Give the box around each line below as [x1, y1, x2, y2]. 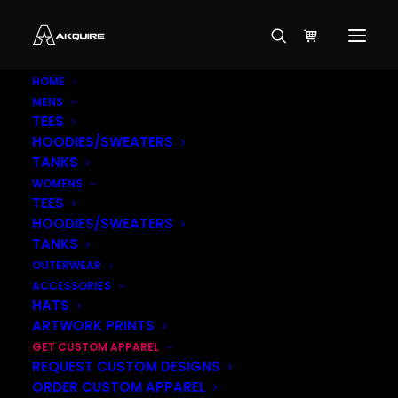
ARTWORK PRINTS [32, 316, 155, 335]
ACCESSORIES [32, 278, 111, 293]
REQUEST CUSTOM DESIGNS [32, 357, 220, 376]
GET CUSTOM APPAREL [32, 339, 159, 354]
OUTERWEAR [32, 258, 101, 273]
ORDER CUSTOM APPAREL [32, 378, 205, 396]
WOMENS [32, 176, 83, 191]
